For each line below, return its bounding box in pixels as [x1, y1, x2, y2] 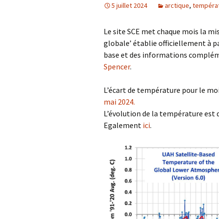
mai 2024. [104, 96, 135, 107]
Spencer [104, 61, 130, 71]
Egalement [104, 120, 143, 130]
